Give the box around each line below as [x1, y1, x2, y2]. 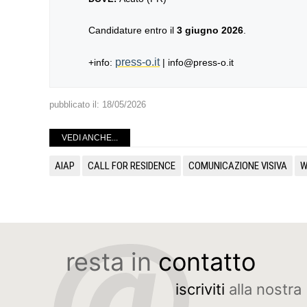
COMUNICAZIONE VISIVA [188, 160, 287, 172]
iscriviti [175, 280, 225, 298]
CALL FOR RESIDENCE [88, 160, 175, 172]
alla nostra [225, 280, 302, 298]
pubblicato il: [49, 99, 102, 110]
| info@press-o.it [160, 57, 234, 68]
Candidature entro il [88, 25, 177, 36]
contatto [158, 247, 256, 277]
